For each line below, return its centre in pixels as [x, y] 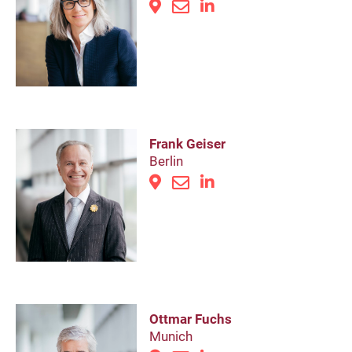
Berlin [166, 161]
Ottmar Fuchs [191, 319]
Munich [171, 337]
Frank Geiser [187, 144]
